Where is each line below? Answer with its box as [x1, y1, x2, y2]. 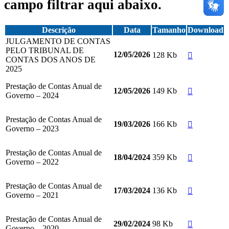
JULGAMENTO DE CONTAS [6, 37, 110, 46]
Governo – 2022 [6, 157, 59, 167]
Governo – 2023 [6, 124, 59, 133]
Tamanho [152, 26, 186, 35]
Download [188, 26, 223, 35]
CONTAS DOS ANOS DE [6, 55, 96, 64]
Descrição [41, 26, 76, 35]
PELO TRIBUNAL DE [6, 46, 84, 55]
